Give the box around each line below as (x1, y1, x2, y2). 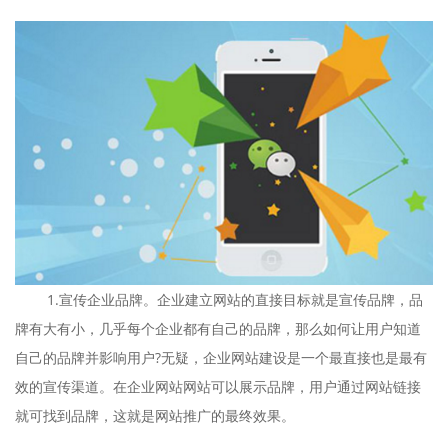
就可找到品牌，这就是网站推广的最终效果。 (15, 405, 295, 425)
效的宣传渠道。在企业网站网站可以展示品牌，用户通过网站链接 (15, 376, 421, 396)
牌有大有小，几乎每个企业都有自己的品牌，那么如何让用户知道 (15, 318, 421, 338)
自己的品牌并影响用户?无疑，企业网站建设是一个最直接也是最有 (15, 347, 427, 367)
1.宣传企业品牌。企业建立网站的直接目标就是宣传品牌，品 (15, 289, 423, 309)
